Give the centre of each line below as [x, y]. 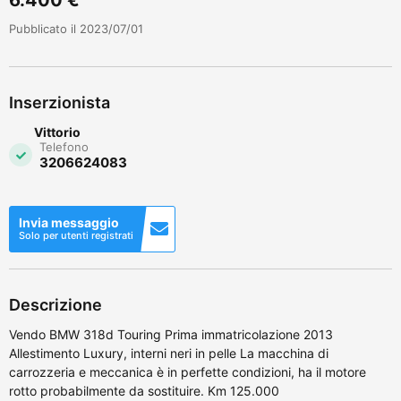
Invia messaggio [69, 222]
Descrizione [55, 304]
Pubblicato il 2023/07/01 [76, 28]
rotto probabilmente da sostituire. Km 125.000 [144, 390]
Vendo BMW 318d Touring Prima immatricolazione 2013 [171, 334]
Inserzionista [60, 102]
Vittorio [57, 132]
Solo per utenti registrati [76, 235]
